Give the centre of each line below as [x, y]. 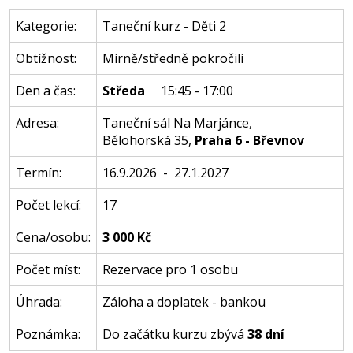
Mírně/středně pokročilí [173, 58]
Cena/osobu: [53, 237]
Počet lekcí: [48, 205]
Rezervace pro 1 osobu [170, 269]
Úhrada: [39, 302]
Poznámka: [48, 334]
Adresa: [37, 123]
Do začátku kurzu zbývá [175, 334]
